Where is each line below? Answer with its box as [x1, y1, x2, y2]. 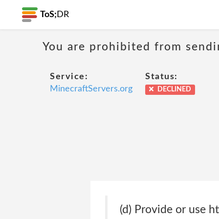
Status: [145, 72, 178, 81]
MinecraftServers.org [50, 85, 132, 93]
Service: [50, 72, 88, 81]
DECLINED [156, 86, 192, 93]
